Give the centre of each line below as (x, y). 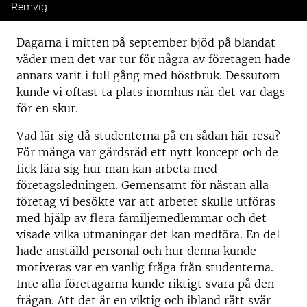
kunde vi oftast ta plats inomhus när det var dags (151, 92)
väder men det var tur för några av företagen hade (153, 59)
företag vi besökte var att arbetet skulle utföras (146, 202)
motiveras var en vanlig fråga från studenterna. (145, 268)
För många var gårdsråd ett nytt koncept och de (147, 152)
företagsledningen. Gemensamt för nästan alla (143, 185)
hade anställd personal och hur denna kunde (136, 251)
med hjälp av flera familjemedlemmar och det (142, 218)
